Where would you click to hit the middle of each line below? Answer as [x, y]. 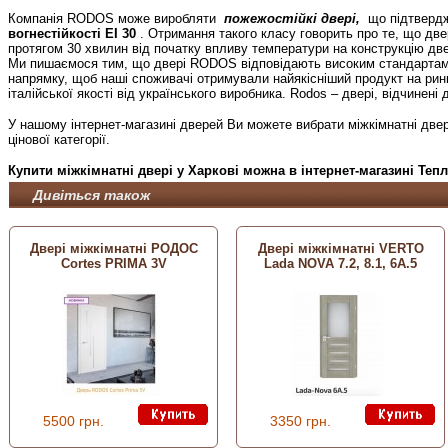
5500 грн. [73, 420]
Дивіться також [85, 194]
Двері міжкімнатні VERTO [340, 249]
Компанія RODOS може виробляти [116, 18]
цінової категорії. [59, 139]
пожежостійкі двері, [292, 18]
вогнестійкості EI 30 [72, 33]
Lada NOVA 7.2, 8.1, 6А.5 [340, 264]
